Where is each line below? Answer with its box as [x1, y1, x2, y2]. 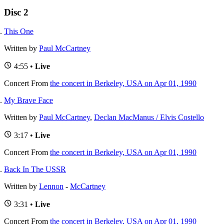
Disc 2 [4, 6, 28, 17]
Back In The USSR [4, 165, 66, 174]
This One [4, 27, 33, 36]
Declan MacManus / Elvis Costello [94, 113, 204, 122]
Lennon [39, 182, 63, 191]
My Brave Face [4, 96, 53, 105]
